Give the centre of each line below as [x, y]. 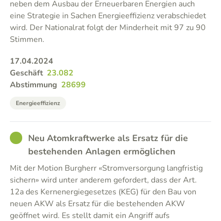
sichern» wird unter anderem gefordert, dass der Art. [103, 180]
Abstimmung [34, 85]
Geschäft [26, 73]
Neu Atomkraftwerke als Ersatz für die [108, 138]
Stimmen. [27, 39]
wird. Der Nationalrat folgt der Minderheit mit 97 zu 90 [108, 28]
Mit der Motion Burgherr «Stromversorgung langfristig [106, 168]
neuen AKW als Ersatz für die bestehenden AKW [97, 204]
